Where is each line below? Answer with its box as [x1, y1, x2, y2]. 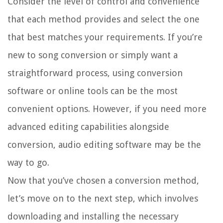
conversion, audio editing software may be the [7, 139, 201, 150]
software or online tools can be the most [7, 86, 178, 97]
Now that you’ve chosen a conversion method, [7, 175, 199, 186]
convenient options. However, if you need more [7, 104, 207, 114]
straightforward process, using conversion [7, 68, 183, 79]
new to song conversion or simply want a [7, 50, 178, 61]
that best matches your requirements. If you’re [7, 32, 203, 43]
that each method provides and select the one [7, 14, 200, 25]
